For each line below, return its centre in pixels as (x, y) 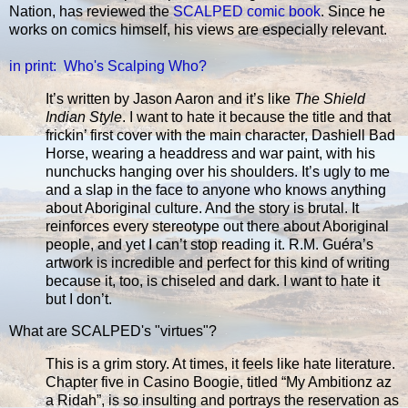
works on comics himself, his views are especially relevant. (198, 29)
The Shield (330, 98)
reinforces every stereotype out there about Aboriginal (217, 226)
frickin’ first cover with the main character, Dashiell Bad (220, 135)
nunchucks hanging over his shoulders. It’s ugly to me (218, 171)
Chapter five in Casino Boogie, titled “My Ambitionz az (219, 382)
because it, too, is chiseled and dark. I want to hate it (213, 280)
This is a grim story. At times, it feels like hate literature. (220, 364)
